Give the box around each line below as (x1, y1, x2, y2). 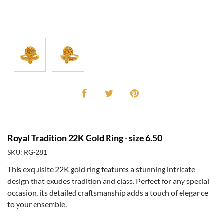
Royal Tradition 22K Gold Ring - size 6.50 (7, 132, 162, 143)
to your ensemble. (7, 199, 67, 209)
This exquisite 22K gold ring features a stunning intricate (7, 164, 195, 174)
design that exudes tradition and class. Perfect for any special (7, 176, 209, 185)
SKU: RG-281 (7, 147, 47, 156)
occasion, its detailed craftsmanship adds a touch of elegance (7, 187, 208, 197)
